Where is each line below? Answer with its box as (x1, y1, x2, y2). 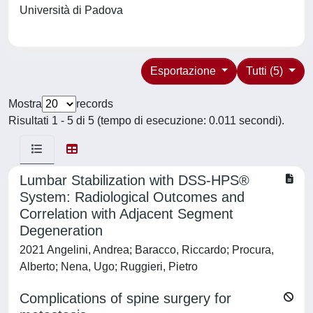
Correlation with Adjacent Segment (20, 206, 233, 221)
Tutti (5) (246, 65, 286, 77)
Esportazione (150, 65, 219, 77)
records (76, 98, 113, 110)
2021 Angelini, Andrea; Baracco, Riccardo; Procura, (20, 244, 274, 256)
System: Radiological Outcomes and (20, 189, 245, 205)
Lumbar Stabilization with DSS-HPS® (20, 173, 249, 188)
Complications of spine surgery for (20, 291, 231, 306)
